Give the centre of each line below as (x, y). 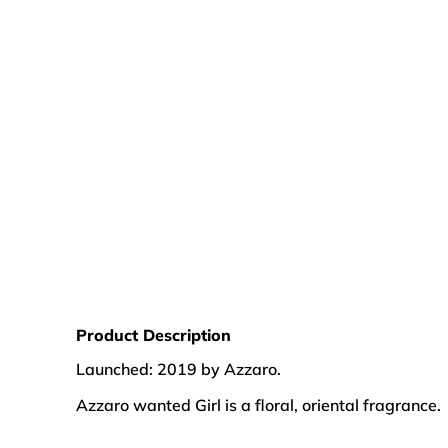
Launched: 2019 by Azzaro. (178, 368)
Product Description (153, 334)
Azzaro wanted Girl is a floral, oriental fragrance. (258, 404)
